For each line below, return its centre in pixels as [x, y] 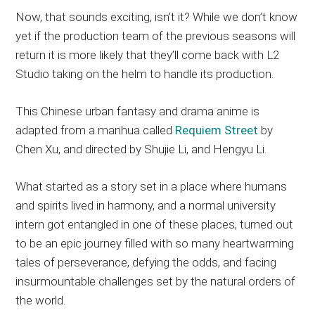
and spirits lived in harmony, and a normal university [146, 205]
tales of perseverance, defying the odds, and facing [146, 262]
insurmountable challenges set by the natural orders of [156, 281]
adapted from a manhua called [96, 130]
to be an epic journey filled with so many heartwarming [155, 243]
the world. [41, 300]
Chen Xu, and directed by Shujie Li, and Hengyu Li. [141, 149]
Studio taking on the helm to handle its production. [145, 73]
